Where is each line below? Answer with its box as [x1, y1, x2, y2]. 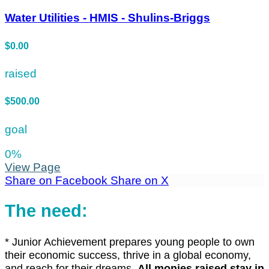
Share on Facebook [5, 174, 107, 187]
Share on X [110, 174, 169, 187]
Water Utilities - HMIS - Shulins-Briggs [5, 11, 210, 25]
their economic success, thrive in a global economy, [5, 249, 251, 261]
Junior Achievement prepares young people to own [12, 235, 255, 248]
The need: [5, 201, 88, 221]
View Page [5, 160, 61, 174]
